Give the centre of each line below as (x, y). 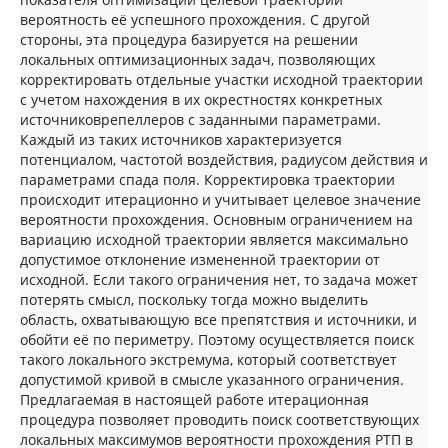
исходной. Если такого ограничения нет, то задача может (219, 279)
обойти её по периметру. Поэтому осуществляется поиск (217, 339)
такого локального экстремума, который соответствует (208, 359)
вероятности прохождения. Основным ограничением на (216, 219)
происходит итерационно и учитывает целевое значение (220, 199)
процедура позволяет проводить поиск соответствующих (219, 419)
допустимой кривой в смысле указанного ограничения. (212, 379)
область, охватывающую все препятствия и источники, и (218, 319)
